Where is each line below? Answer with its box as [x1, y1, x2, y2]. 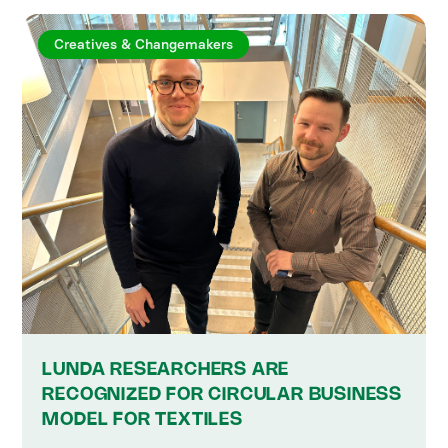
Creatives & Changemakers [54, 36, 234, 54]
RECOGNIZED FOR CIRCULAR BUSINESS [42, 387, 402, 404]
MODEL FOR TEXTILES [42, 412, 243, 429]
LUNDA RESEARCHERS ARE [42, 362, 290, 379]
